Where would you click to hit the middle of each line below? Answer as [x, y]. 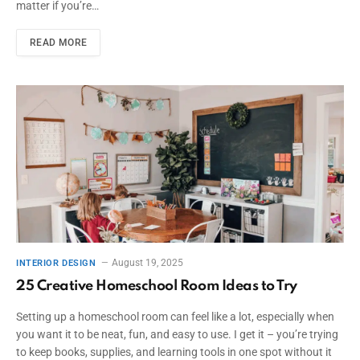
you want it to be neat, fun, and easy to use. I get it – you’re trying [177, 334]
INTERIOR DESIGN [56, 263]
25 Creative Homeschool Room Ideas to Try [157, 286]
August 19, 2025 [148, 262]
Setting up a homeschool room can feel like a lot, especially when [175, 316]
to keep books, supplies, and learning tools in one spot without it [174, 352]
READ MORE [59, 43]
